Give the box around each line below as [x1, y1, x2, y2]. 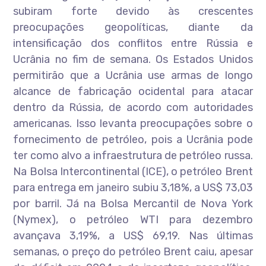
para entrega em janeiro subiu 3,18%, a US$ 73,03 [13, 181, 253, 194]
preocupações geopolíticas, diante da [13, 21, 253, 34]
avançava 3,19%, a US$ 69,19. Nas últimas [13, 229, 253, 242]
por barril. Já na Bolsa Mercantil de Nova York [13, 197, 253, 210]
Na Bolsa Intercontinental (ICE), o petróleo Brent [13, 165, 253, 178]
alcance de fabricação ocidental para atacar [13, 85, 253, 98]
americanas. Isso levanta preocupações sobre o [13, 117, 253, 130]
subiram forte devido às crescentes [13, 5, 253, 18]
